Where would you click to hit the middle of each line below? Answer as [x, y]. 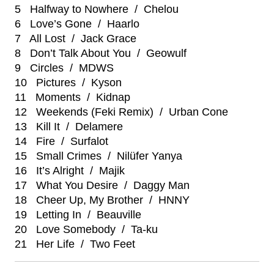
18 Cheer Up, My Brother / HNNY [102, 200]
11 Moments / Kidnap [72, 97]
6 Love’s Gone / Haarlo [77, 24]
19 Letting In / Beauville [78, 215]
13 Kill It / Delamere [69, 127]
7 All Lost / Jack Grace [76, 39]
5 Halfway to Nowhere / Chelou [97, 9]
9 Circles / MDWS [64, 68]
